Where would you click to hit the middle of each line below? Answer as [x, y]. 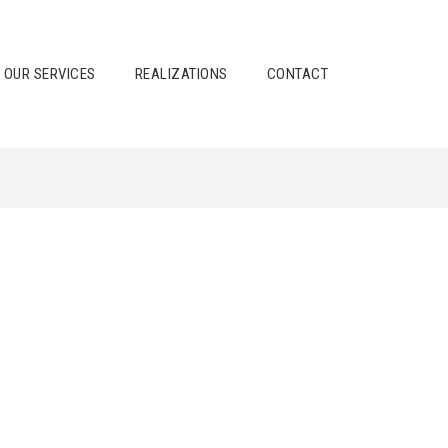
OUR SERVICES [49, 74]
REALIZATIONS [181, 74]
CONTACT [297, 74]
